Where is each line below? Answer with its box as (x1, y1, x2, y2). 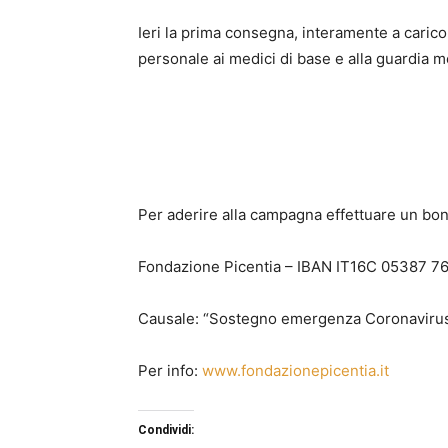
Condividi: (138, 423, 194, 437)
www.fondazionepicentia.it (202, 361, 389, 380)
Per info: (138, 361, 202, 380)
